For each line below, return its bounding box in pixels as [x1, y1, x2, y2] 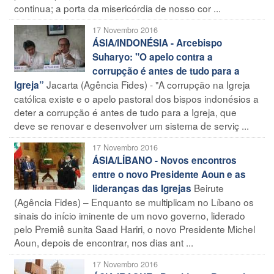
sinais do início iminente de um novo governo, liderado [14, 208, 245, 222]
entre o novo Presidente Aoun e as [92, 167, 246, 181]
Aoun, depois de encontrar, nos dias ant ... [14, 235, 193, 249]
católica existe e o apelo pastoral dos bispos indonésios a [14, 91, 259, 105]
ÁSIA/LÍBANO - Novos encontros [92, 153, 237, 167]
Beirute [194, 180, 224, 194]
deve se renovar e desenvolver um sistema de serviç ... [14, 118, 249, 132]
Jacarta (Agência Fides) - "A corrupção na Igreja [46, 77, 250, 91]
